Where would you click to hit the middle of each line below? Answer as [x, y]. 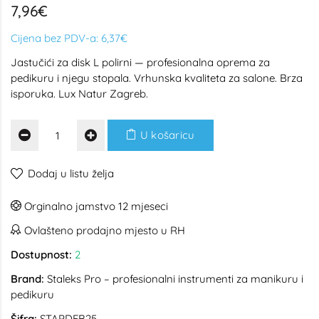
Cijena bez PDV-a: [56, 38]
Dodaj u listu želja [71, 173]
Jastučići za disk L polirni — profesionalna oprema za [140, 62]
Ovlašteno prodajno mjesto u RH [103, 230]
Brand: [27, 279]
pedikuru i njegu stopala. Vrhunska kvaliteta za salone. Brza [157, 78]
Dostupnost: [41, 255]
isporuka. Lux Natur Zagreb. [79, 94]
